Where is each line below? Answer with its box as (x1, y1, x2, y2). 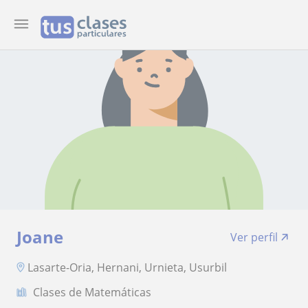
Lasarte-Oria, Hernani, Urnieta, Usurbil (27, 259, 227, 275)
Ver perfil (230, 230, 278, 245)
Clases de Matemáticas (33, 284, 151, 300)
